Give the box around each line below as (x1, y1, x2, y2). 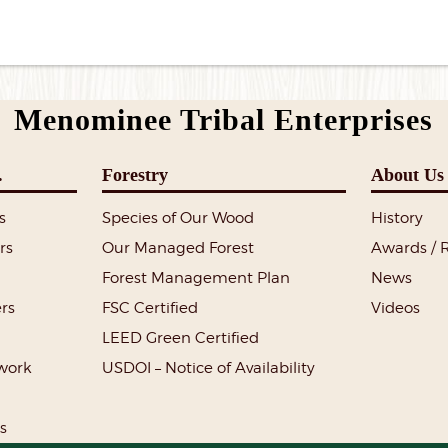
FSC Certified (102, 299, 199, 318)
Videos (370, 299, 420, 318)
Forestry (102, 163, 169, 188)
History (370, 209, 423, 228)
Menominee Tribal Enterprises (14, 100, 434, 141)
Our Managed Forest (102, 239, 255, 258)
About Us (370, 163, 444, 188)
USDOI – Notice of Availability (102, 359, 316, 378)
